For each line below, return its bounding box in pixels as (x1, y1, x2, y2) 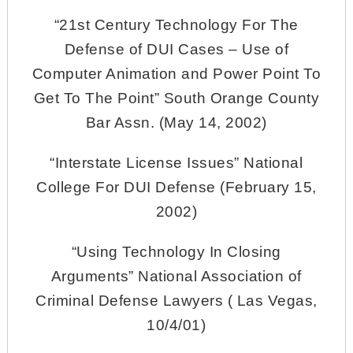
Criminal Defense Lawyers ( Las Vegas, (35, 292, 318, 309)
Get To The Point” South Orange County (33, 89, 320, 106)
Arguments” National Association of (50, 267, 302, 284)
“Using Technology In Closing (71, 243, 281, 260)
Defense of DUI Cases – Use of (64, 40, 289, 58)
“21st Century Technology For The (54, 16, 299, 33)
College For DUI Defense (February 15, (36, 178, 317, 195)
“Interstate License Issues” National (50, 154, 303, 171)
